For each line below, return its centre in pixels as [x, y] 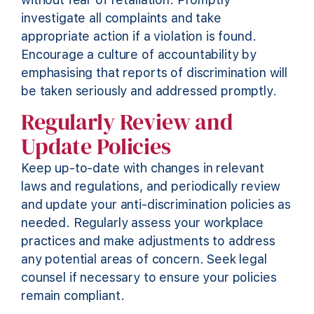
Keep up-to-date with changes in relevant [143, 168]
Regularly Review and [127, 122]
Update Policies [96, 147]
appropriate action [75, 36]
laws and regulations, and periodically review [151, 186]
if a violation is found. [193, 36]
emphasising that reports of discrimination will [154, 73]
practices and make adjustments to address [148, 241]
